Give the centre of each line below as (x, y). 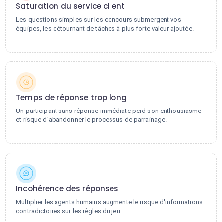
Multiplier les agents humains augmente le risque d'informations (109, 202)
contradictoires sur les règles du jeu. (69, 211)
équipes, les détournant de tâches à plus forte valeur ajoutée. (105, 28)
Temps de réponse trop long (71, 97)
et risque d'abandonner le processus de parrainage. (91, 120)
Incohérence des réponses (67, 189)
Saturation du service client (71, 6)
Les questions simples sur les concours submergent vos (99, 20)
